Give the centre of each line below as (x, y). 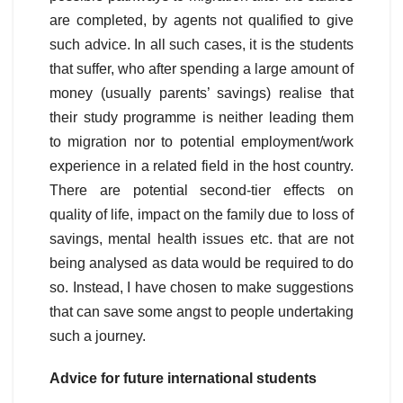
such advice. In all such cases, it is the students (201, 45)
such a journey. (98, 336)
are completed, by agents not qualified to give (201, 21)
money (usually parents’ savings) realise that (201, 94)
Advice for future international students (183, 379)
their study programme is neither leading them (201, 118)
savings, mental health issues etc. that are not (201, 239)
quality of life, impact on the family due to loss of (201, 215)
